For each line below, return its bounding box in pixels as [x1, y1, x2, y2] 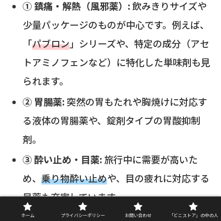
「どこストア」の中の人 [169, 212, 218, 219]
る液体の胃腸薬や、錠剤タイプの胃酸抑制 [22, 113, 200, 127]
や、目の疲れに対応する [107, 171, 210, 185]
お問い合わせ [125, 212, 151, 219]
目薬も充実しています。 [22, 190, 124, 204]
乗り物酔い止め [41, 171, 107, 185]
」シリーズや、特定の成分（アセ [69, 36, 209, 50]
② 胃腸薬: [22, 94, 65, 108]
